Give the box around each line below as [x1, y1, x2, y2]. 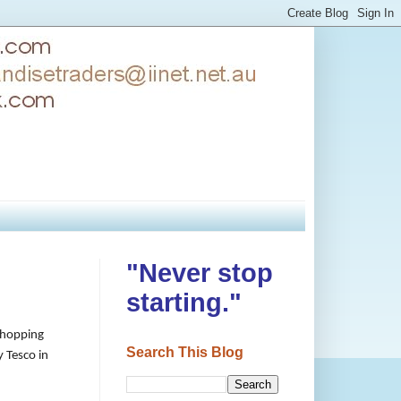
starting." [126, 286, 242, 317]
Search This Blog [126, 344, 243, 360]
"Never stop [126, 257, 273, 287]
